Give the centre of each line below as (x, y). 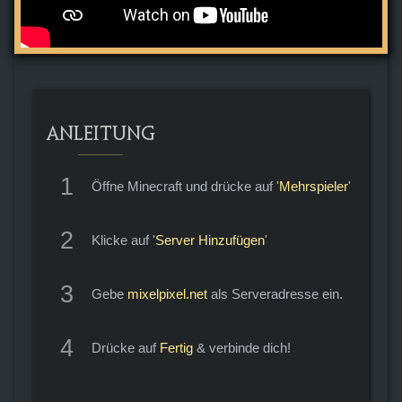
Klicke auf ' (123, 240)
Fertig (176, 347)
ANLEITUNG (100, 135)
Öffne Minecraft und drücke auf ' (185, 186)
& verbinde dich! (241, 347)
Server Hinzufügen (210, 240)
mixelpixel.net (167, 293)
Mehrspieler (313, 186)
